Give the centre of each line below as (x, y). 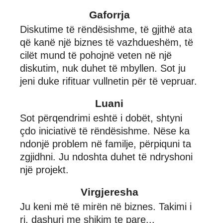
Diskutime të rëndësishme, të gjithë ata (106, 29)
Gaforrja (109, 14)
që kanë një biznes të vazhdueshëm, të (107, 42)
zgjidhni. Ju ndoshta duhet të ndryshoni (106, 157)
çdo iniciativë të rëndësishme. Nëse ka (105, 131)
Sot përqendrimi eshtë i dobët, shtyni (101, 118)
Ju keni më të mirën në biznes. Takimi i (106, 206)
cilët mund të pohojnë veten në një (96, 55)
